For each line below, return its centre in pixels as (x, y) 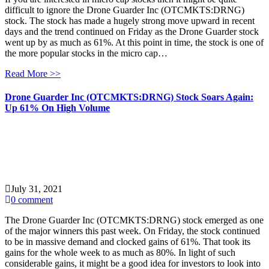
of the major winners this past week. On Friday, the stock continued (132, 231)
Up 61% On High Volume (57, 108)
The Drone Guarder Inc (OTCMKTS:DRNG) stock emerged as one (134, 220)
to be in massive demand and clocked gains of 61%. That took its (128, 241)
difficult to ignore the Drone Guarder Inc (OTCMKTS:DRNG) (125, 10)
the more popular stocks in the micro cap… (86, 53)
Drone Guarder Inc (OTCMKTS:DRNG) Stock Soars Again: (129, 97)
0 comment (32, 199)
